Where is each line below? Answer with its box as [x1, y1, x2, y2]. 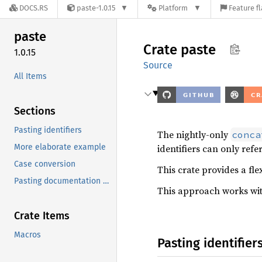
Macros [14, 229, 41, 240]
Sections [14, 104, 56, 118]
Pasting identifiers [14, 125, 82, 135]
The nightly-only [157, 128, 230, 141]
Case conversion [14, 158, 75, 169]
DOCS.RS [19, 4, 48, 13]
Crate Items [14, 209, 70, 222]
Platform [158, 4, 188, 13]
